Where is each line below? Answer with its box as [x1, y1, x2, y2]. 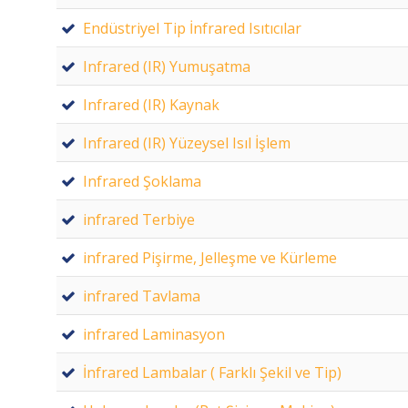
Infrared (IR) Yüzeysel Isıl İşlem [83, 132, 291, 153]
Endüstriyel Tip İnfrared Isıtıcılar [83, 17, 301, 38]
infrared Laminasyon [83, 323, 225, 344]
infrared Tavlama [83, 285, 200, 306]
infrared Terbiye [83, 209, 195, 229]
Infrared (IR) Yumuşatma [83, 56, 250, 76]
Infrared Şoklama [83, 170, 201, 191]
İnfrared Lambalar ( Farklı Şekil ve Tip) [83, 362, 342, 382]
